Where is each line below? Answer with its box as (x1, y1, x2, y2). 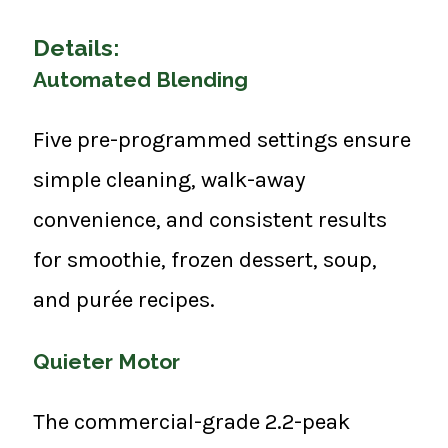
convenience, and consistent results (33, 206, 387, 234)
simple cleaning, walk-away (33, 166, 305, 194)
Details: (33, 34, 119, 62)
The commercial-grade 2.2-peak (33, 408, 350, 436)
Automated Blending (33, 67, 248, 93)
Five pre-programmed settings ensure (33, 126, 411, 154)
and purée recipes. (33, 286, 215, 314)
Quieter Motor (33, 348, 180, 374)
